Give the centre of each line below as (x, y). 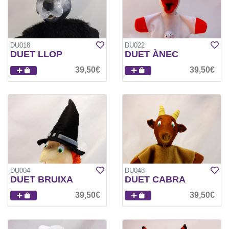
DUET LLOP (36, 54)
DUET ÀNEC (152, 54)
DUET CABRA (155, 179)
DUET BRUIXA (42, 179)
